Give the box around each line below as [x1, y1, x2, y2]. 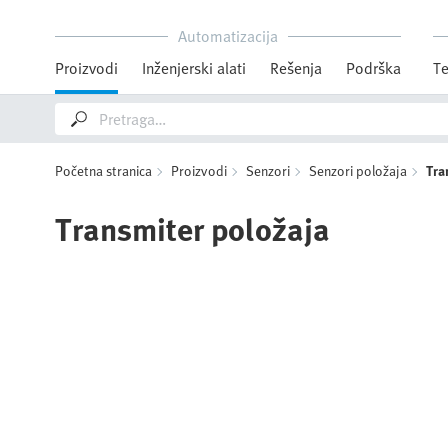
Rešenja [270, 56, 322, 80]
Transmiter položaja [55, 204, 330, 252]
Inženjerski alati [142, 56, 246, 80]
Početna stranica [55, 160, 152, 181]
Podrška [346, 56, 401, 80]
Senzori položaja [309, 160, 407, 181]
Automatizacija [178, 24, 278, 48]
